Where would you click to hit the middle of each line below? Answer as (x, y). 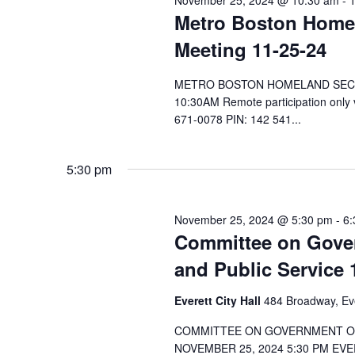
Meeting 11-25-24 (250, 49)
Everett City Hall (219, 300)
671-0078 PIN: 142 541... (237, 119)
